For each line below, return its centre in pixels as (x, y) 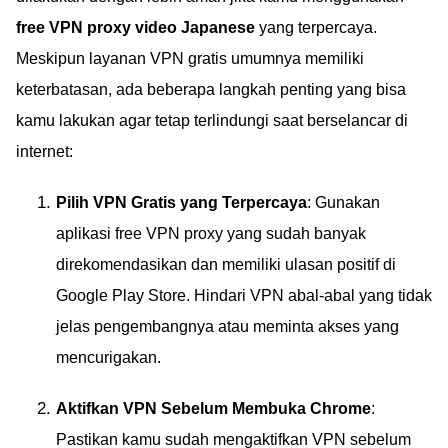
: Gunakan (343, 202)
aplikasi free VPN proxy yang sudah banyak (211, 233)
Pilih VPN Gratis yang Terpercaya (181, 202)
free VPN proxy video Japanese (135, 27)
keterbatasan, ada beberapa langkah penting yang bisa (211, 89)
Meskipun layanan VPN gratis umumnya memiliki (190, 58)
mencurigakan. (108, 357)
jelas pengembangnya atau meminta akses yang (227, 326)
